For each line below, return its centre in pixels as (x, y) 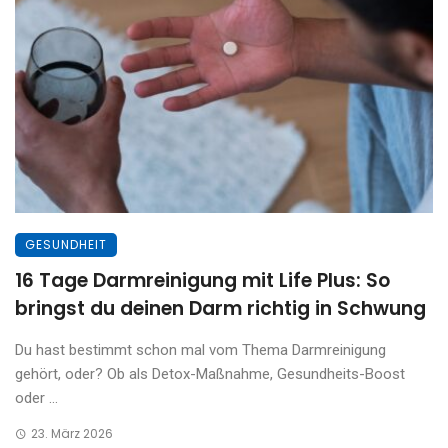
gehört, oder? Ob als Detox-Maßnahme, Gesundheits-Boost (210, 374)
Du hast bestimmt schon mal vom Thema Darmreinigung (200, 350)
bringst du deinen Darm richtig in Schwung (220, 308)
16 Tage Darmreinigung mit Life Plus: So (202, 280)
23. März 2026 (71, 433)
